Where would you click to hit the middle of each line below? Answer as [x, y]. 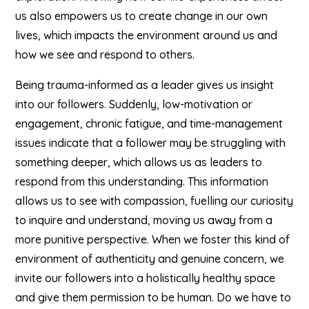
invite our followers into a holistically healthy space [146, 278]
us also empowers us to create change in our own [142, 16]
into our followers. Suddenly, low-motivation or [134, 104]
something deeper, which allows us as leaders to [139, 162]
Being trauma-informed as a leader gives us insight [145, 85]
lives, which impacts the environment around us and [147, 35]
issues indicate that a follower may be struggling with [151, 143]
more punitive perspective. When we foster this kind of [153, 239]
